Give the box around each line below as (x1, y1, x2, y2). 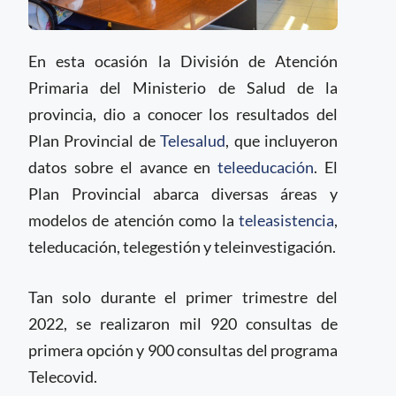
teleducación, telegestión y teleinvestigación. (28, 237, 336, 256)
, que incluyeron (225, 131, 339, 150)
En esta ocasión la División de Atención (28, 51, 338, 71)
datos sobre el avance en (28, 157, 218, 177)
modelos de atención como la (28, 210, 239, 230)
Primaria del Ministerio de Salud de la (28, 78, 338, 97)
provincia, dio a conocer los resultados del (28, 104, 338, 124)
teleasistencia (239, 210, 334, 230)
